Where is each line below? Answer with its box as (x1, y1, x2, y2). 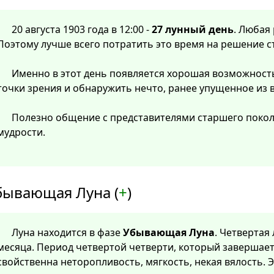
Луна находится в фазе (12, 226, 123, 240)
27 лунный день (152, 23, 234, 37)
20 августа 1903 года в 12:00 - (12, 23, 152, 37)
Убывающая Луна (123, 226, 215, 240)
